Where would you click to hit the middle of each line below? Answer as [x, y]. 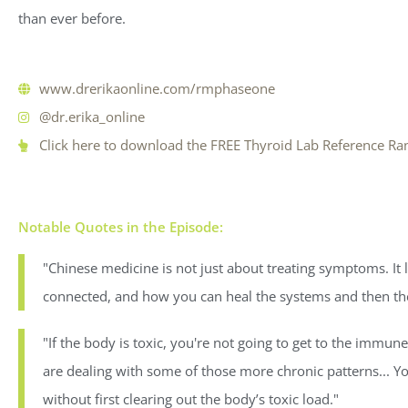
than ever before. [72, 18]
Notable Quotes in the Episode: [121, 227]
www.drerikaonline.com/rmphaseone [157, 89]
